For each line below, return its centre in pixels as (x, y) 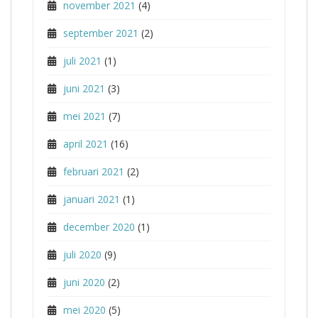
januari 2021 (92, 199)
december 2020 (99, 227)
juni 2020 (84, 282)
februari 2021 (94, 171)
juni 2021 (84, 88)
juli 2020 (82, 254)
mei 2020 (84, 310)
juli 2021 (82, 61)
